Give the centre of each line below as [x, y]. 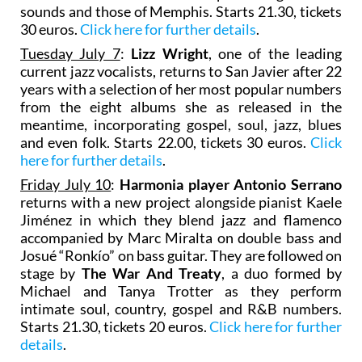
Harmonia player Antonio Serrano [231, 184]
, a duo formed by [282, 273]
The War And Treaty [152, 273]
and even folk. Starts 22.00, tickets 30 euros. [165, 142]
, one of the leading [275, 53]
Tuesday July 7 [70, 53]
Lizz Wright [170, 53]
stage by [51, 273]
